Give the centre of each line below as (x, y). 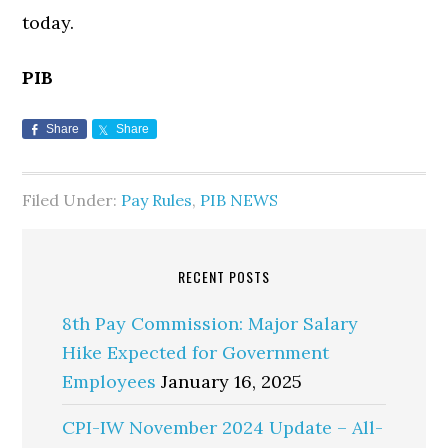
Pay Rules (157, 200)
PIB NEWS (239, 200)
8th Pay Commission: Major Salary (210, 323)
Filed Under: (72, 200)
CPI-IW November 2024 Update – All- (223, 427)
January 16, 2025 (232, 381)
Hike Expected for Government (196, 352)
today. (48, 22)
